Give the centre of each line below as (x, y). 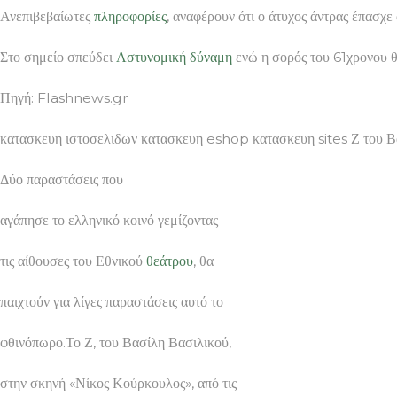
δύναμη (211, 57)
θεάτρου (170, 261)
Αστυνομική (151, 57)
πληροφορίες (130, 16)
